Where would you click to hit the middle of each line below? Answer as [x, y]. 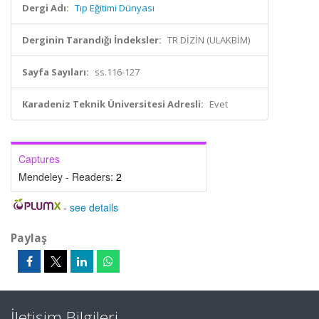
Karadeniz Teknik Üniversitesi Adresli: [113, 104]
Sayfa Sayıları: [56, 72]
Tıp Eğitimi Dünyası [115, 8]
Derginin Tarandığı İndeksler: [92, 40]
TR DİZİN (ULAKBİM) [209, 40]
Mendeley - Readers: [67, 177]
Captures [39, 159]
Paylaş [29, 238]
